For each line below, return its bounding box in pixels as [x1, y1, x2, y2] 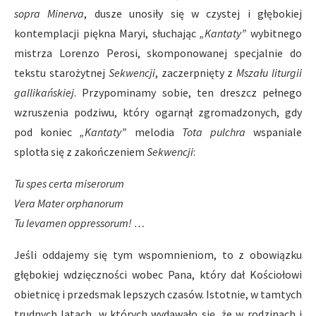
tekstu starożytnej [14, 66, 109, 80]
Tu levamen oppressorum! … [14, 216, 145, 230]
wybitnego [246, 26, 303, 40]
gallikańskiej [14, 85, 74, 99]
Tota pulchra [181, 125, 245, 139]
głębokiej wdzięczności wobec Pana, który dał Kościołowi [14, 267, 302, 281]
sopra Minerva [14, 6, 85, 20]
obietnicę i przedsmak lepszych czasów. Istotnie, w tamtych [14, 287, 302, 301]
